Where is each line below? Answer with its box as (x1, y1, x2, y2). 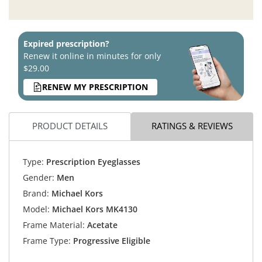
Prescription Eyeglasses (43, 156, 140, 168)
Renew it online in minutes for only (23, 50, 161, 61)
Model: (22, 204, 50, 215)
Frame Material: (22, 219, 85, 231)
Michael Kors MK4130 (51, 204, 137, 215)
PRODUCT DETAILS (32, 120, 108, 132)
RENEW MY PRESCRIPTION (42, 81, 148, 93)
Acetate (84, 219, 118, 231)
